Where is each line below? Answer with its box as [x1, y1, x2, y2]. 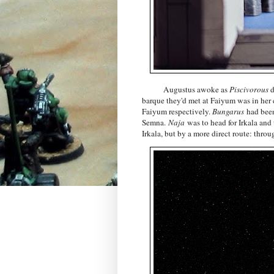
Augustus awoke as [142, 84, 229, 95]
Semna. [142, 117, 168, 128]
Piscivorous [229, 84, 268, 95]
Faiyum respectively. [142, 106, 212, 117]
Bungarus [212, 106, 244, 117]
